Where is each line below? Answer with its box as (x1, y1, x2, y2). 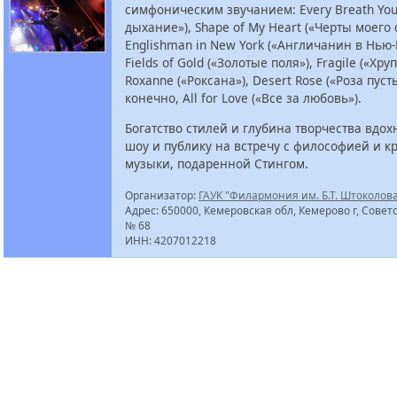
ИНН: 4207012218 (125, 232, 216, 247)
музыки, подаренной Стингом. (125, 154, 308, 172)
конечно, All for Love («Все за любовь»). (125, 90, 362, 107)
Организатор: (125, 187, 198, 202)
